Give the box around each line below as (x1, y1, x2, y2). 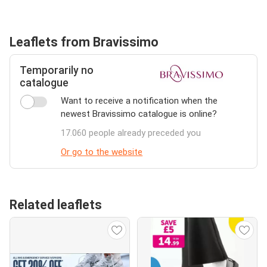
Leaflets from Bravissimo (10, 35, 159, 49)
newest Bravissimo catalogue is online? (61, 108, 218, 119)
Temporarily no (20, 64, 94, 76)
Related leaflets (10, 197, 102, 212)
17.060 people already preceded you (61, 128, 201, 138)
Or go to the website (61, 147, 143, 157)
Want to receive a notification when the (61, 95, 218, 106)
